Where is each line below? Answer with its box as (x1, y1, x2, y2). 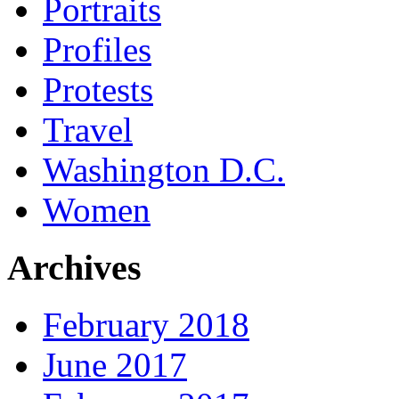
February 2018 (43, 305, 249, 345)
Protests (43, 69, 153, 109)
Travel (43, 110, 133, 149)
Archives (7, 247, 142, 288)
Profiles (43, 29, 151, 69)
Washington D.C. (43, 150, 285, 189)
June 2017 (43, 346, 187, 385)
